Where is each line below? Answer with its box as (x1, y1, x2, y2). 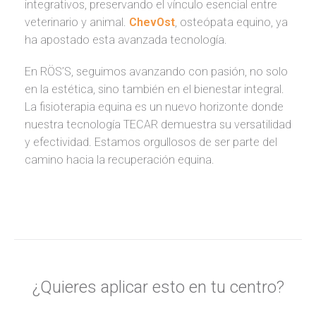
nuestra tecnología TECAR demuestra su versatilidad (25, 118, 291, 132)
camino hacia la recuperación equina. (25, 153, 214, 167)
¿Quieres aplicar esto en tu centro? (32, 277, 284, 298)
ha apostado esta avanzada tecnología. (25, 33, 227, 47)
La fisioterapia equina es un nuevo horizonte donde (25, 100, 284, 114)
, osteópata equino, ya (175, 16, 288, 30)
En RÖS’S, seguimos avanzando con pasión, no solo (25, 65, 288, 79)
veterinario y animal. (25, 16, 129, 30)
